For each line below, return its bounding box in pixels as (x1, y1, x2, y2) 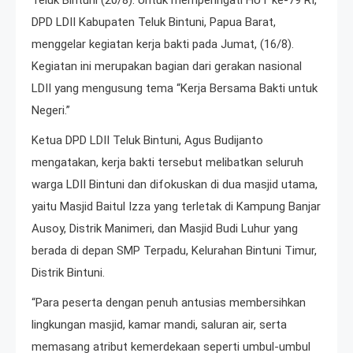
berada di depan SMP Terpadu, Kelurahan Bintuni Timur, (32, 243, 317, 258)
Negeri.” (32, 103, 70, 118)
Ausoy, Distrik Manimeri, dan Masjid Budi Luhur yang (32, 221, 298, 236)
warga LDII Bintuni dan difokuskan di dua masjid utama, (32, 177, 318, 192)
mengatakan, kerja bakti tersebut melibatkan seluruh (32, 155, 303, 170)
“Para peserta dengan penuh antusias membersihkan (32, 295, 306, 310)
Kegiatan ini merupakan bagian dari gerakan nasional (32, 59, 302, 74)
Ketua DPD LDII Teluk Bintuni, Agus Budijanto (32, 133, 263, 148)
